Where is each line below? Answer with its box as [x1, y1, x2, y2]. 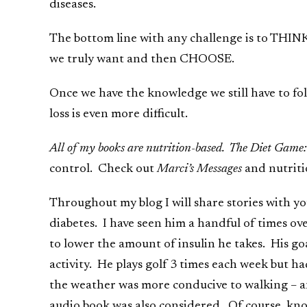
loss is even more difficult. [49, 108, 188, 121]
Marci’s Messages [157, 163, 242, 175]
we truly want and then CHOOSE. [49, 53, 234, 66]
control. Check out [49, 163, 157, 175]
